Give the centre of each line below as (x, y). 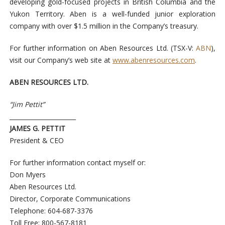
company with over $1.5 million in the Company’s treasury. (104, 26)
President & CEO (36, 141)
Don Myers (27, 175)
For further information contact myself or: (77, 163)
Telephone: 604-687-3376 (51, 211)
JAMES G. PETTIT (37, 129)
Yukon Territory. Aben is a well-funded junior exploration (113, 14)
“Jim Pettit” (27, 104)
